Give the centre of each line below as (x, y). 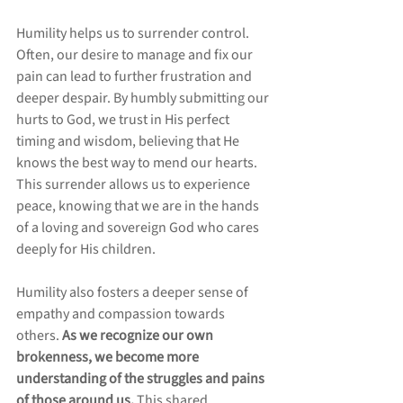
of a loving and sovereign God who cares (139, 228)
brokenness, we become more (109, 358)
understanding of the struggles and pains (142, 379)
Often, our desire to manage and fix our (136, 55)
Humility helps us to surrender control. (134, 34)
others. (39, 336)
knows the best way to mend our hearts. (138, 163)
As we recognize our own (139, 336)
